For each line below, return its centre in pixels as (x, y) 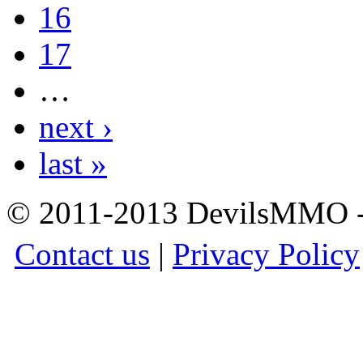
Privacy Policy (266, 254)
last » (73, 163)
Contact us (82, 254)
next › (76, 126)
